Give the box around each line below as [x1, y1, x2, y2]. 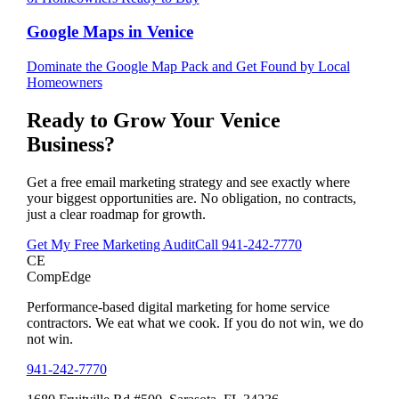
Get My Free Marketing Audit [26, 236, 195, 252]
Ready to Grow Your [26, 108, 220, 132]
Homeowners [26, 75, 102, 91]
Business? [26, 132, 115, 156]
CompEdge [26, 268, 91, 284]
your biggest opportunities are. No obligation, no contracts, [26, 190, 356, 206]
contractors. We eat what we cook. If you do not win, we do [26, 314, 363, 330]
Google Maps [26, 22, 124, 42]
